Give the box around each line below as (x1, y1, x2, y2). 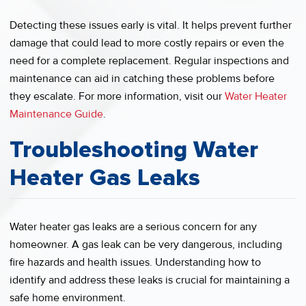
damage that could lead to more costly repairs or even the (10, 36, 284, 50)
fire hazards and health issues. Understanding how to (10, 255, 261, 269)
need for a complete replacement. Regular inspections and (10, 53, 289, 68)
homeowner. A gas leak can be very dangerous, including (10, 237, 282, 251)
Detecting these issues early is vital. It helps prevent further (10, 18, 292, 32)
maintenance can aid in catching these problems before (10, 71, 275, 85)
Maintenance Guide (10, 107, 103, 121)
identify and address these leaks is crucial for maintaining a (10, 273, 290, 287)
